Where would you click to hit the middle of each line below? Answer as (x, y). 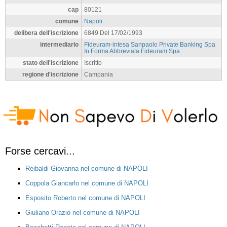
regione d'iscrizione (50, 74)
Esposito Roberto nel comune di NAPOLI (85, 198)
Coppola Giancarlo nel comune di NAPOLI (87, 183)
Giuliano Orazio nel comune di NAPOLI (83, 212)
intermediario (59, 44)
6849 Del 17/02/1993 (113, 33)
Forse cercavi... (40, 151)
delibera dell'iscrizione (46, 33)
